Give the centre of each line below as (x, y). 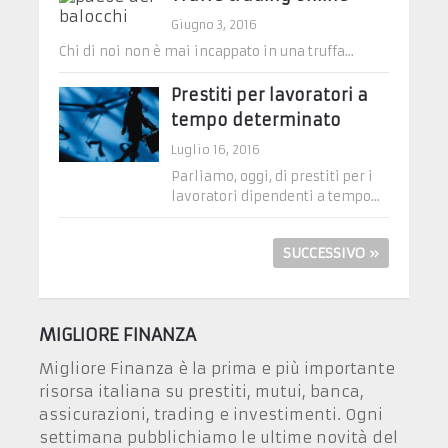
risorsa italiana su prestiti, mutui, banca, (201, 392)
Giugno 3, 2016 (213, 25)
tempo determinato (255, 120)
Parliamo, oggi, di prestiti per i (271, 177)
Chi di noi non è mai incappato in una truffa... (206, 52)
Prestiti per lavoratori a (269, 95)
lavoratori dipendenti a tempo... (275, 197)
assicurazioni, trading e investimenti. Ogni (210, 415)
